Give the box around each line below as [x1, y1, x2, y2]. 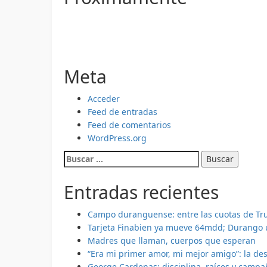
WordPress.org [88, 132, 147, 144]
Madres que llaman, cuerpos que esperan [88, 234, 256, 246]
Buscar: [63, 150, 93, 162]
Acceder [88, 92, 120, 104]
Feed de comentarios [88, 119, 171, 131]
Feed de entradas [88, 105, 157, 117]
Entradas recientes [64, 179, 219, 204]
